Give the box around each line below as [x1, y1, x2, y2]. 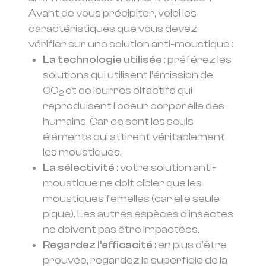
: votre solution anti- [115, 161, 216, 174]
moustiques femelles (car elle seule [43, 192, 220, 205]
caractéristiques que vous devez [28, 23, 197, 35]
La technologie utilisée [43, 53, 162, 66]
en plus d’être [156, 239, 227, 251]
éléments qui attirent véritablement [43, 131, 225, 143]
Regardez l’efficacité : [43, 239, 156, 251]
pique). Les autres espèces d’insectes [43, 208, 233, 220]
